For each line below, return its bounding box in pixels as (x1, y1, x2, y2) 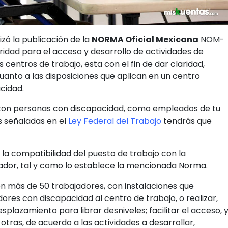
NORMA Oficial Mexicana (92, 33, 198, 45)
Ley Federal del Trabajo (68, 115, 161, 127)
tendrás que (161, 115, 212, 127)
